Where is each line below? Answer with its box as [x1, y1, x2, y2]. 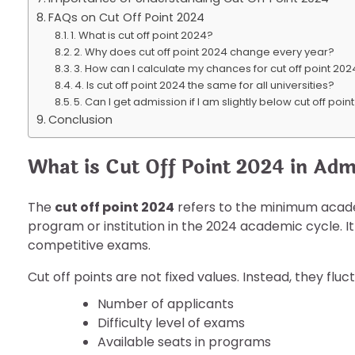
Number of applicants [97, 294, 234, 313]
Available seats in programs [97, 332, 271, 351]
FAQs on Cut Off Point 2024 [48, 10, 204, 25]
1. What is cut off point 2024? [71, 28, 214, 43]
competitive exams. [28, 235, 151, 254]
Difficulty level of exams [97, 313, 245, 332]
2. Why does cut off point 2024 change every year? [74, 44, 335, 59]
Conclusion [48, 112, 113, 128]
